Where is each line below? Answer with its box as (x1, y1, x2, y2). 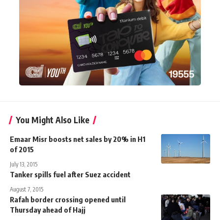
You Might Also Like (16, 114, 89, 125)
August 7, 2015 (10, 185, 43, 193)
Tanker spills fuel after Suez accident (10, 169, 131, 179)
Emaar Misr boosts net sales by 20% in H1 (10, 134, 145, 143)
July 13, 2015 (10, 160, 37, 168)
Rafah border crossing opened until (10, 194, 126, 204)
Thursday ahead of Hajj (10, 205, 85, 214)
